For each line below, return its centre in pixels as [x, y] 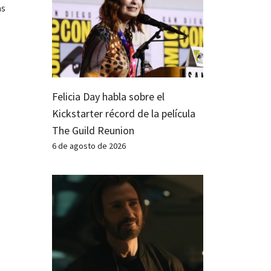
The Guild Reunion [93, 130]
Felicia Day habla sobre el [108, 96]
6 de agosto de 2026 [89, 145]
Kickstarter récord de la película [124, 113]
